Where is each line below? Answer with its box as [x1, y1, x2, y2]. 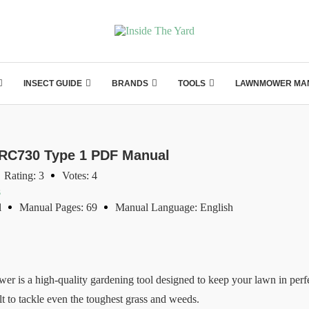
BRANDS [111, 79, 148, 88]
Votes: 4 [62, 170, 97, 181]
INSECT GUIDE [23, 79, 82, 88]
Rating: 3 [4, 170, 44, 181]
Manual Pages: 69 [19, 201, 97, 213]
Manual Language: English [115, 201, 233, 213]
